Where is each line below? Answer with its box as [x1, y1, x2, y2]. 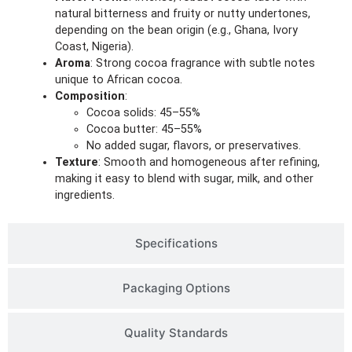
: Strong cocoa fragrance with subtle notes [90, 56, 315, 70]
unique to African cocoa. [55, 72, 182, 86]
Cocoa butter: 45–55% [86, 122, 202, 136]
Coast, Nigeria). [55, 39, 134, 53]
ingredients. [55, 188, 115, 202]
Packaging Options [122, 280, 230, 295]
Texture [55, 155, 98, 169]
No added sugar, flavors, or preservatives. [86, 138, 301, 152]
